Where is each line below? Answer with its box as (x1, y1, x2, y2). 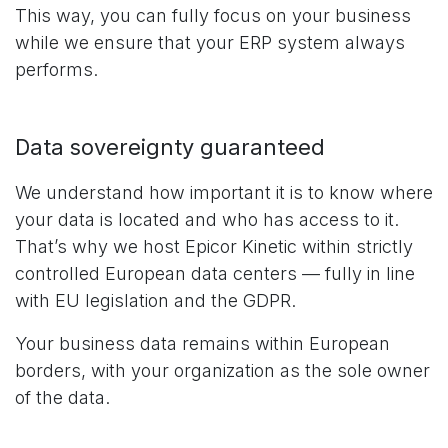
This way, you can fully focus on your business (15, 4, 411, 26)
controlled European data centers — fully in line (15, 262, 415, 284)
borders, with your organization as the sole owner (15, 359, 430, 381)
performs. (15, 58, 98, 80)
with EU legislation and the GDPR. (15, 289, 296, 311)
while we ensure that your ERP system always (15, 31, 405, 53)
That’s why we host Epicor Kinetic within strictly (15, 235, 413, 257)
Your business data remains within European (15, 332, 390, 354)
